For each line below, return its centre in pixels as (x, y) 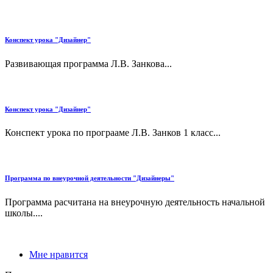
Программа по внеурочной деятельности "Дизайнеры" (90, 178)
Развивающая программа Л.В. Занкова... (88, 63)
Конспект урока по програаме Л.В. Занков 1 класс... (113, 133)
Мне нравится (58, 255)
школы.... (24, 213)
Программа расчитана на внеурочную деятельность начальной (135, 202)
